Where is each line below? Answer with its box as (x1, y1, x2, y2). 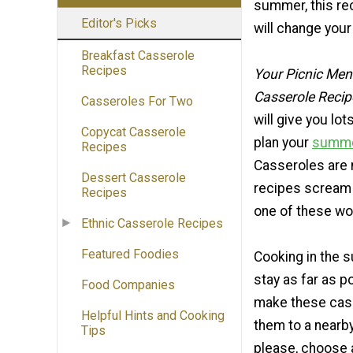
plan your (254, 134, 312, 150)
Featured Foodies (81, 247, 179, 262)
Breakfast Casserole (81, 48, 195, 64)
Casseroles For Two (81, 94, 193, 110)
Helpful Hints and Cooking (81, 308, 225, 324)
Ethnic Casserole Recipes (81, 216, 223, 232)
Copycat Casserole (81, 124, 186, 140)
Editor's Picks (81, 16, 157, 32)
